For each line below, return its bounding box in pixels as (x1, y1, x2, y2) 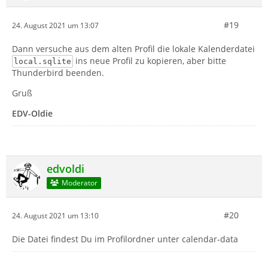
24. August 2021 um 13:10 (12, 210, 99, 221)
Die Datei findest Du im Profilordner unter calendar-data (12, 233, 238, 245)
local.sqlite (13, 57, 71, 66)
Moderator (61, 177, 98, 188)
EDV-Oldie (12, 108, 53, 120)
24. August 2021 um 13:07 (12, 20, 99, 31)
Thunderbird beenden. (12, 67, 104, 79)
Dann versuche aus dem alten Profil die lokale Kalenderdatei (12, 43, 255, 55)
